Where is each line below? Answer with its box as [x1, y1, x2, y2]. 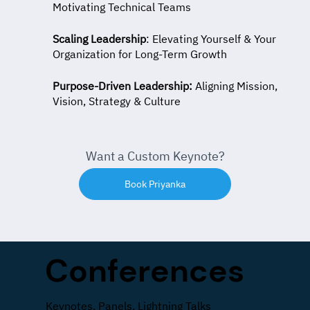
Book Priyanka [124, 177, 185, 190]
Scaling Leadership [53, 31, 146, 46]
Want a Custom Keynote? [85, 147, 225, 164]
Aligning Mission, [192, 78, 277, 93]
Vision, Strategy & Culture [53, 93, 181, 108]
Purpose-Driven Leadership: [53, 78, 192, 93]
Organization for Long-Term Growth [53, 46, 227, 61]
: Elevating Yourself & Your [146, 31, 276, 46]
